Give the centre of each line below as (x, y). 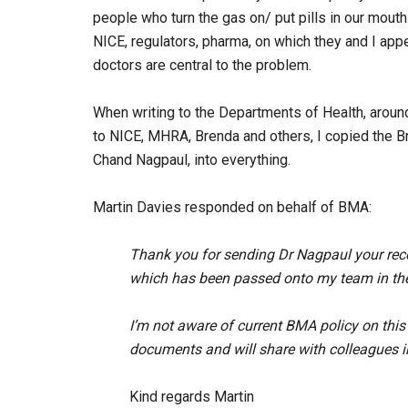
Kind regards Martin (192, 397)
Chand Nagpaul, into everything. (192, 160)
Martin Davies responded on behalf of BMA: (232, 207)
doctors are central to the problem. (202, 65)
